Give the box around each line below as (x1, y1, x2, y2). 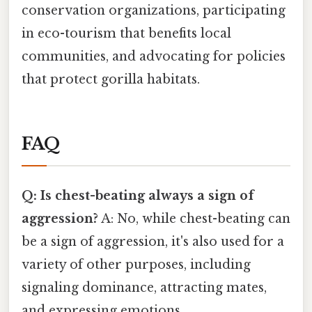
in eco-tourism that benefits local (22, 26, 231, 42)
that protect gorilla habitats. (22, 72, 200, 88)
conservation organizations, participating (22, 3, 286, 19)
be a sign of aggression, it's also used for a (22, 234, 284, 250)
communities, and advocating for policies (22, 49, 286, 65)
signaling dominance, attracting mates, (22, 280, 267, 296)
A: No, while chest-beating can (98, 211, 290, 227)
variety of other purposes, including (22, 257, 251, 273)
